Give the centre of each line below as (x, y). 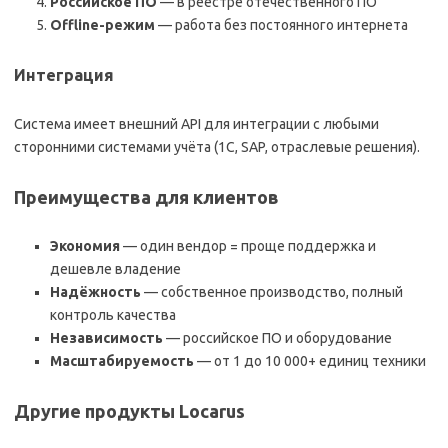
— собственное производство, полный (272, 292)
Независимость (106, 338)
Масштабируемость (122, 361)
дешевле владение (115, 269)
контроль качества (113, 315)
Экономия (85, 246)
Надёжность (95, 292)
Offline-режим (102, 25)
